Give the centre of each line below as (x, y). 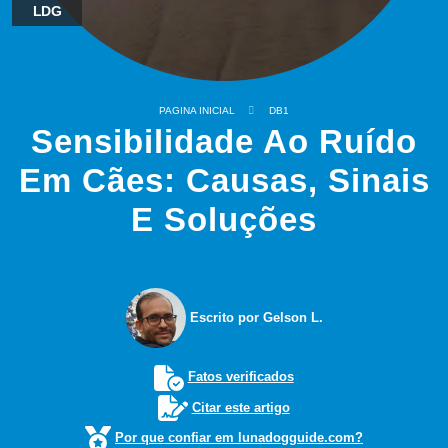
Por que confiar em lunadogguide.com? (239, 438)
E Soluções (224, 220)
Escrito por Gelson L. (254, 317)
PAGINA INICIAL (197, 110)
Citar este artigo (240, 407)
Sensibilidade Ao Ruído (224, 142)
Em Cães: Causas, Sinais (224, 181)
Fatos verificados (240, 376)
